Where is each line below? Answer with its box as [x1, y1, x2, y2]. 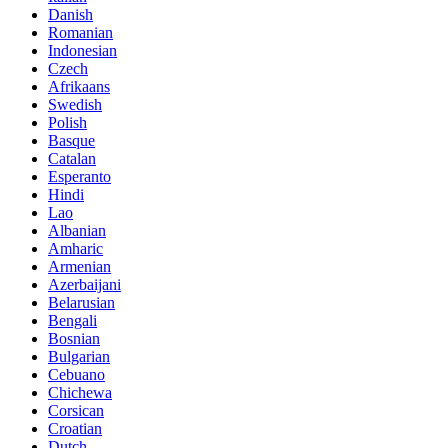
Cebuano [48, 365, 105, 383]
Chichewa [48, 383, 112, 401]
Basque [48, 131, 95, 149]
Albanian [48, 221, 106, 239]
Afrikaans [48, 77, 110, 95]
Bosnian [48, 329, 100, 347]
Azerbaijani [48, 275, 121, 293]
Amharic [48, 239, 103, 257]
